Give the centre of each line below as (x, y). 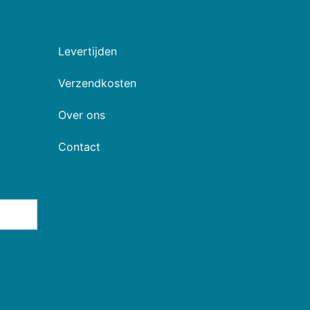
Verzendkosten (97, 83)
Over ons (81, 115)
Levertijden (87, 51)
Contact (79, 146)
